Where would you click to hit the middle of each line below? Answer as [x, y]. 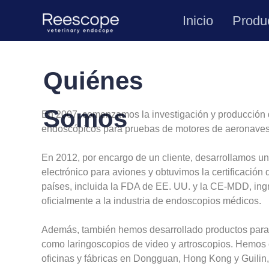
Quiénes [93, 80]
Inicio [198, 20]
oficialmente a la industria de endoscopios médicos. [151, 201]
